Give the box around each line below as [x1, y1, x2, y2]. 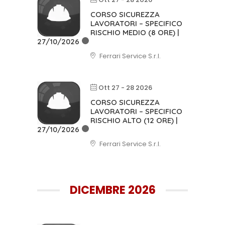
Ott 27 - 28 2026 [98, 83, 152, 92]
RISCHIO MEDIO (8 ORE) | [90, 28, 179, 37]
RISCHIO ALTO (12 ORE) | [90, 116, 178, 125]
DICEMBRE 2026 [69, 182, 156, 198]
